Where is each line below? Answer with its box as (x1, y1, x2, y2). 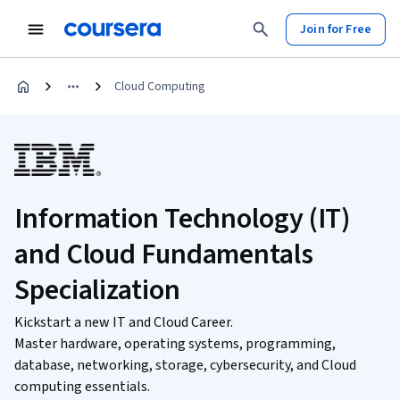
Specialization (14, 270, 180, 311)
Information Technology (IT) (14, 198, 351, 239)
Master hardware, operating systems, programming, (14, 334, 336, 354)
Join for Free (300, 20, 371, 38)
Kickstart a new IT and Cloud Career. (14, 312, 233, 332)
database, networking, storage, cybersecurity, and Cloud (14, 355, 356, 375)
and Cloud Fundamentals (14, 234, 313, 275)
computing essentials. (14, 377, 150, 396)
